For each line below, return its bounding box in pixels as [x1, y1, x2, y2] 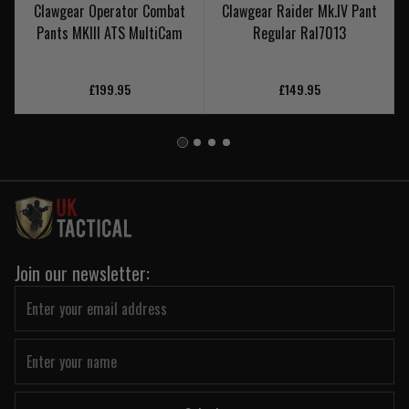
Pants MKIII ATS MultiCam [36, 22, 183, 45]
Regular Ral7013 [252, 22, 346, 45]
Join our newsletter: [15, 259, 150, 288]
